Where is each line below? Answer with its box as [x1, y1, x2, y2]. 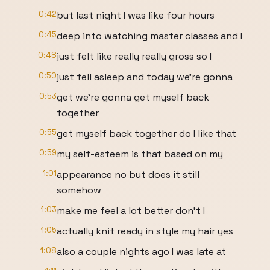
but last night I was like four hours [57, 9, 215, 22]
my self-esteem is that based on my [57, 148, 223, 160]
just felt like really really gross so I [57, 50, 212, 63]
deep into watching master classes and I [57, 30, 242, 42]
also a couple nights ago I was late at [57, 245, 226, 258]
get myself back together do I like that [57, 127, 236, 140]
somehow [57, 184, 101, 196]
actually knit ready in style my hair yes [57, 225, 233, 237]
